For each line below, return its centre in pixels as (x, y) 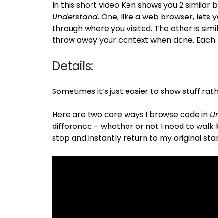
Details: (73, 66)
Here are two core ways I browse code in (131, 114)
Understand (75, 17)
